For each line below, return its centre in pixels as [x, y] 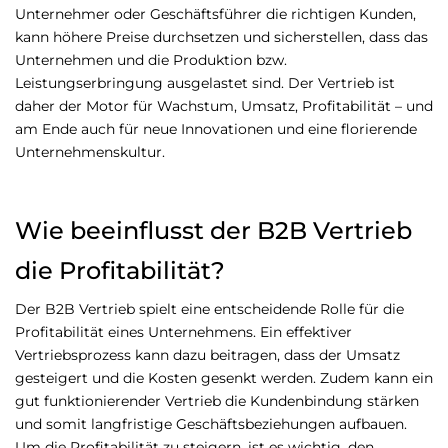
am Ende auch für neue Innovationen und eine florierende [216, 129]
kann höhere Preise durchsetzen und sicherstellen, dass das [221, 37]
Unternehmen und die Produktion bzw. [151, 60]
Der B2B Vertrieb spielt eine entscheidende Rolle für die [209, 309]
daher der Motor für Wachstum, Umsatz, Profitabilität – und [224, 106]
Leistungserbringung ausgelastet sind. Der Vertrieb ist [205, 83]
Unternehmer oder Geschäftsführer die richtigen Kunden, [215, 14]
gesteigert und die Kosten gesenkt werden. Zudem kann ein [224, 378]
